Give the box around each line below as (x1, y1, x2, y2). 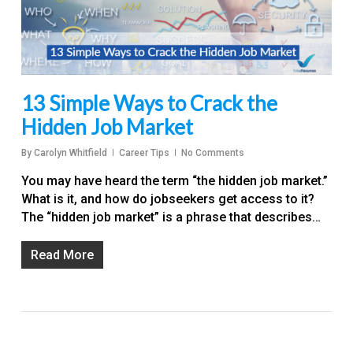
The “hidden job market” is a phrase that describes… (20, 209, 321, 225)
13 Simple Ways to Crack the (20, 90, 277, 116)
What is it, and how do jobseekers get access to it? (20, 191, 314, 206)
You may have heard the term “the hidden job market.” (20, 173, 328, 188)
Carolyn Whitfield (33, 147, 107, 158)
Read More (30, 247, 94, 262)
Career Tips (118, 147, 169, 158)
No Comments (180, 147, 244, 158)
